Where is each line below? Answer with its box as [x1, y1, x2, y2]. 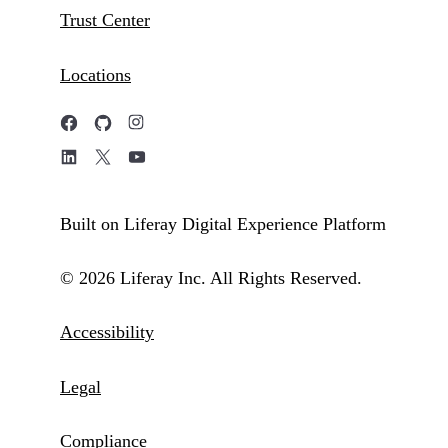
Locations [60, 64, 131, 85]
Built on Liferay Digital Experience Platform [60, 213, 386, 234]
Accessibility [60, 322, 154, 343]
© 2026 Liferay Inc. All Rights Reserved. [60, 268, 362, 289]
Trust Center [60, 10, 150, 31]
